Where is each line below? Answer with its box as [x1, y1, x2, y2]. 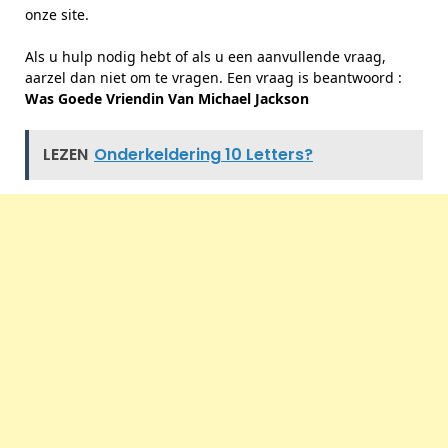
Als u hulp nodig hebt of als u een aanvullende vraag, [25, 47, 386, 66]
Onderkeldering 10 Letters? [94, 143, 313, 166]
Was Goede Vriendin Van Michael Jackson [25, 89, 309, 108]
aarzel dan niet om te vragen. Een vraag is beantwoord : [25, 68, 402, 87]
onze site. [25, 5, 89, 24]
